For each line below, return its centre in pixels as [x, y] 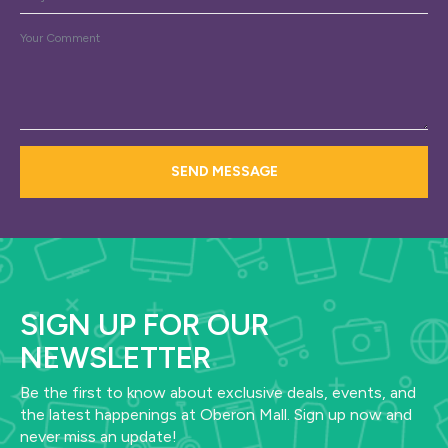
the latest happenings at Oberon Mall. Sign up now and [216, 415]
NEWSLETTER [115, 358]
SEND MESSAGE [224, 172]
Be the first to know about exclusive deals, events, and [218, 393]
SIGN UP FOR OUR [144, 325]
